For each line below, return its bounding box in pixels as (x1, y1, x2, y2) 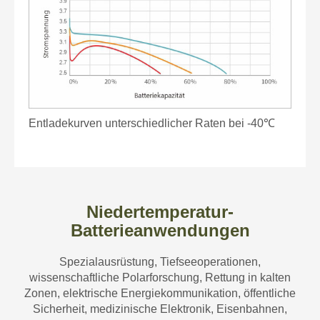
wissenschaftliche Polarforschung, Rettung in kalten (29, 271, 291, 284)
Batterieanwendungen (70, 220, 250, 240)
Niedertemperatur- (86, 201, 234, 221)
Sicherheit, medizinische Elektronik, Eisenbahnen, (33, 302, 287, 315)
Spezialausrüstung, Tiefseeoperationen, (59, 255, 261, 268)
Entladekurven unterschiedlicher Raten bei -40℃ (29, 116, 275, 129)
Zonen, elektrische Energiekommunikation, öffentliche (24, 286, 296, 299)
